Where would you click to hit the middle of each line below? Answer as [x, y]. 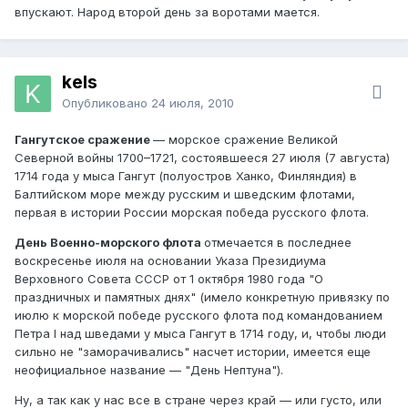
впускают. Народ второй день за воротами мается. [167, 11]
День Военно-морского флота [109, 242]
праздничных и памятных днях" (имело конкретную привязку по [202, 296]
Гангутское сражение [84, 139]
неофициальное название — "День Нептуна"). [149, 369]
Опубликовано [107, 102]
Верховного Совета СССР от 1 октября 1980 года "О [169, 278]
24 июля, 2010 [193, 102]
